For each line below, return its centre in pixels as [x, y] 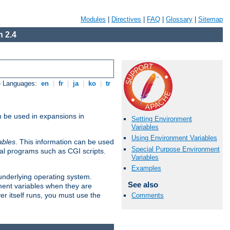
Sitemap [210, 19]
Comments [148, 195]
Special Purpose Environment [176, 149]
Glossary [179, 19]
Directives [126, 19]
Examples [146, 168]
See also [143, 184]
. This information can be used [65, 142]
